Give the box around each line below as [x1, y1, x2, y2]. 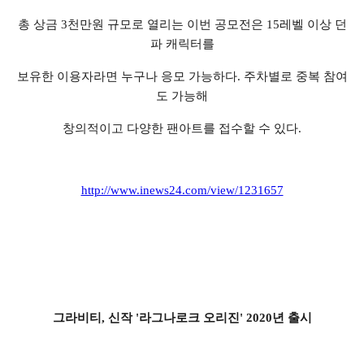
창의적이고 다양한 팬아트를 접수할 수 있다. [63, 122, 301, 136]
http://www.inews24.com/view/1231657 [80, 184, 284, 197]
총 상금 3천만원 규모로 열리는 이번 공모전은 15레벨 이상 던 [17, 18, 347, 32]
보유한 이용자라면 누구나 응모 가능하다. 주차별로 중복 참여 [16, 70, 348, 84]
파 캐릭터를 [149, 37, 214, 51]
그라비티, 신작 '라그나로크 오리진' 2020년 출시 [52, 311, 312, 325]
